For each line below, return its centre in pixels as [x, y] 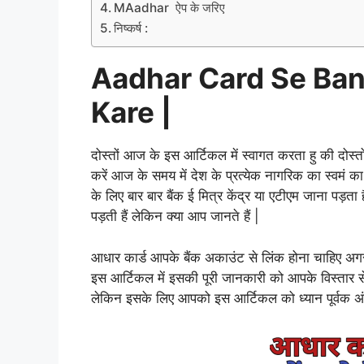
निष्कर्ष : [133, 28]
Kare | [131, 113]
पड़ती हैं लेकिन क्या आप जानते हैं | [175, 217]
